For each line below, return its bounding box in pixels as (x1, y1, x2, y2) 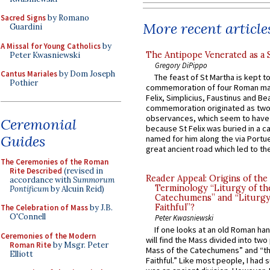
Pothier (10, 78, 38, 88)
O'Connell (10, 212, 46, 222)
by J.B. (88, 202, 113, 213)
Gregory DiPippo (155, 60, 207, 70)
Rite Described (10, 165, 62, 176)
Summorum (73, 174, 115, 185)
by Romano (46, 13, 89, 23)
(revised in (62, 165, 103, 176)
